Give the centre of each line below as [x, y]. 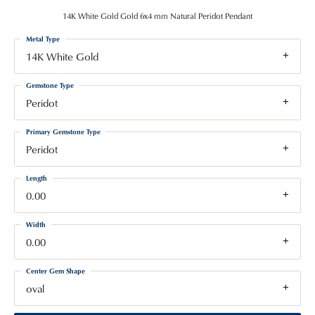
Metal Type [43, 39]
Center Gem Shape [56, 271]
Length [37, 178]
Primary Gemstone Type [63, 131]
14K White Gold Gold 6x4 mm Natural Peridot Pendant [157, 16]
